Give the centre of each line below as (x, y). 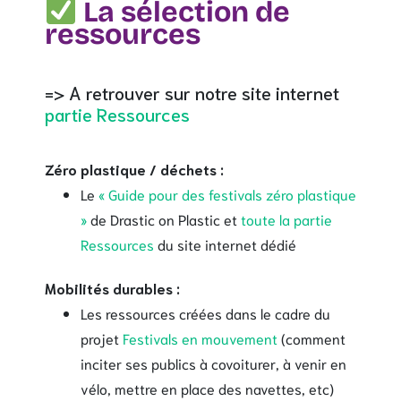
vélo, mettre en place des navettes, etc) (207, 388)
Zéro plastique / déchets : (134, 168)
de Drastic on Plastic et (164, 218)
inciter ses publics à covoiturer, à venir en (213, 363)
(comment (311, 337)
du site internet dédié (225, 243)
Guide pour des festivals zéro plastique (232, 193)
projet (102, 337)
